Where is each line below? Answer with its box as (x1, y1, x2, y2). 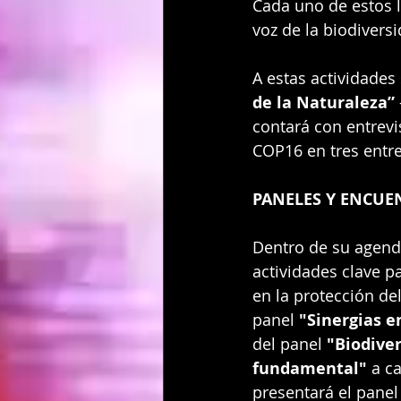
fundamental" (252, 356, 367, 380)
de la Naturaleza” (252, 90, 395, 114)
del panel (252, 332, 327, 354)
